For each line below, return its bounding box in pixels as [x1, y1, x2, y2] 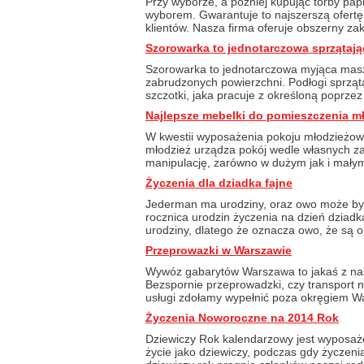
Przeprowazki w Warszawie [145, 244, 292, 257]
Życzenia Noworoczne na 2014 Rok [145, 311, 339, 324]
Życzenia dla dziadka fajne [145, 176, 292, 189]
